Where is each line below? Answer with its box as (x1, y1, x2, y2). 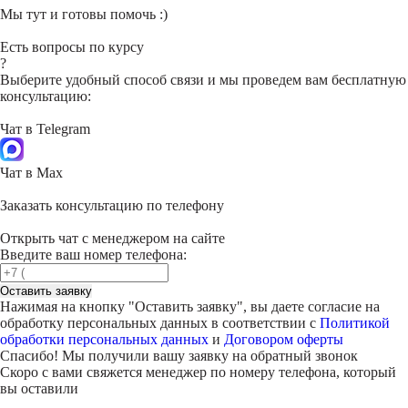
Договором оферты (224, 331, 343, 347)
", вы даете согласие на (237, 299, 380, 314)
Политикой (320, 315, 390, 331)
